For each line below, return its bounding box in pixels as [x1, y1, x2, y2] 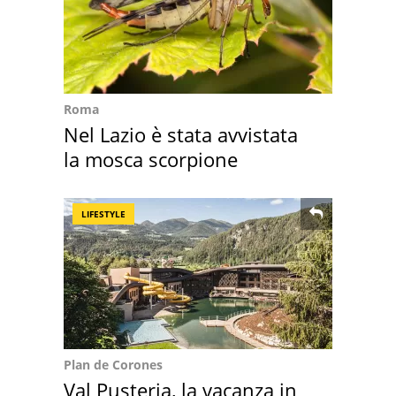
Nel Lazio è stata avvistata [64, 120, 298, 148]
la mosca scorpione [64, 145, 238, 172]
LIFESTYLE [81, 207, 126, 220]
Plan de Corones [64, 355, 163, 373]
